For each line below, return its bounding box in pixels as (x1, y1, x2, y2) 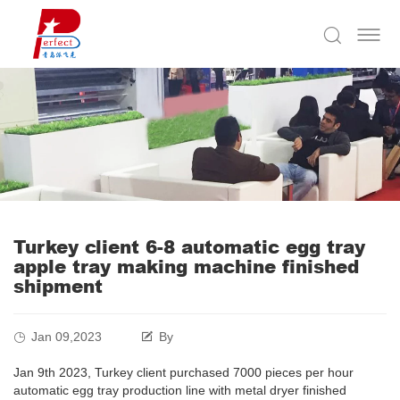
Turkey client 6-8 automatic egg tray (13, 234, 365, 260)
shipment (13, 273, 103, 299)
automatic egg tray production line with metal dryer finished (13, 383, 346, 398)
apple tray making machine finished (13, 254, 359, 279)
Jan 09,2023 (31, 329, 102, 345)
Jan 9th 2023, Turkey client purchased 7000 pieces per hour (13, 365, 354, 380)
